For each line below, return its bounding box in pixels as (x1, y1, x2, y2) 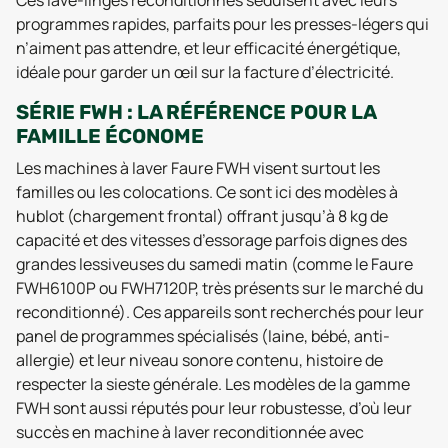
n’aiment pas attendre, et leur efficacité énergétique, (16, 37, 401, 59)
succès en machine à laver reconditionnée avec (16, 421, 364, 443)
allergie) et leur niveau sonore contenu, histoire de (16, 349, 383, 371)
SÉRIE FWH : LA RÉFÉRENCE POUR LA (16, 100, 376, 124)
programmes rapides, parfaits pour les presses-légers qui (16, 13, 429, 35)
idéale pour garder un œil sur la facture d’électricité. (16, 61, 394, 83)
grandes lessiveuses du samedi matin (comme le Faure (16, 253, 413, 275)
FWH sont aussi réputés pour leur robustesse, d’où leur (16, 397, 412, 419)
